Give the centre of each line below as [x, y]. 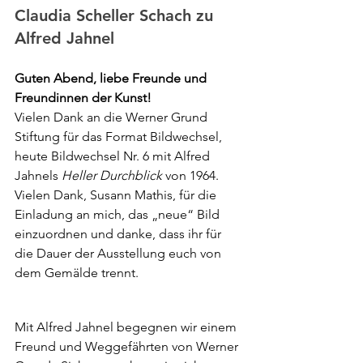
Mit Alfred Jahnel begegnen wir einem [127, 327]
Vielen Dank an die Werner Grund [113, 117]
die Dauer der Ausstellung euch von [120, 253]
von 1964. [190, 175]
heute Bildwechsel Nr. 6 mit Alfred [114, 156]
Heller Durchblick [112, 175]
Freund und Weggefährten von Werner [128, 346]
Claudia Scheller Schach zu [116, 15]
